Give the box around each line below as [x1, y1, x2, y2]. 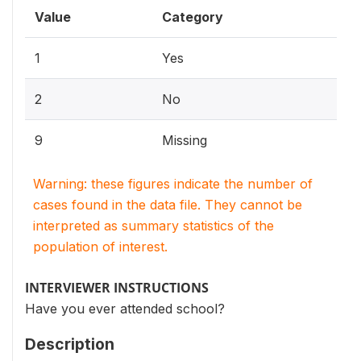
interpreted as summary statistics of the [33, 217, 274, 234]
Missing [162, 131, 207, 148]
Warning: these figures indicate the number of [33, 175, 313, 192]
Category [162, 8, 223, 25]
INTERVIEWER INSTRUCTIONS [25, 278, 209, 297]
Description [25, 334, 114, 354]
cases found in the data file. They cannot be [33, 196, 302, 213]
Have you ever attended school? [25, 300, 225, 317]
